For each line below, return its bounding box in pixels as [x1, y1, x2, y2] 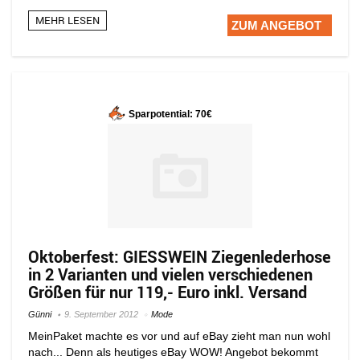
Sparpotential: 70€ [129, 108, 212, 120]
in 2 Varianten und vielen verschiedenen [28, 263, 313, 285]
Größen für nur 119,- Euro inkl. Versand [28, 280, 307, 303]
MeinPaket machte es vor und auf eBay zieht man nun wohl [28, 329, 330, 342]
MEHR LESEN [35, 12, 100, 27]
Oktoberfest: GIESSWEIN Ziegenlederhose [28, 245, 331, 268]
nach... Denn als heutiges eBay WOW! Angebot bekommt [28, 345, 318, 358]
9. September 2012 [64, 309, 138, 319]
